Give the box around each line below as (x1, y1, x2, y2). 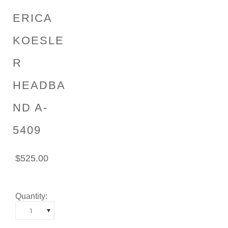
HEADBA (13, 79, 66, 92)
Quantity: (15, 192, 47, 201)
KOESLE (13, 34, 64, 47)
